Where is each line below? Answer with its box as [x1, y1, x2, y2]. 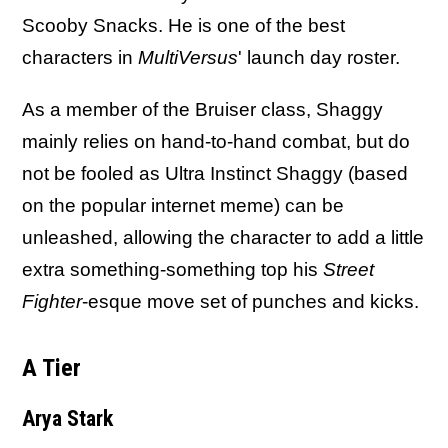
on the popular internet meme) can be [22, 195, 344, 216]
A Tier [22, 354, 81, 382]
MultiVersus [138, 47, 238, 68]
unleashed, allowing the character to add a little [22, 227, 424, 248]
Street [323, 259, 374, 280]
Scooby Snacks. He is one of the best [22, 15, 345, 36]
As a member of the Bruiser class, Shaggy [22, 99, 383, 120]
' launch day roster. [238, 47, 405, 68]
